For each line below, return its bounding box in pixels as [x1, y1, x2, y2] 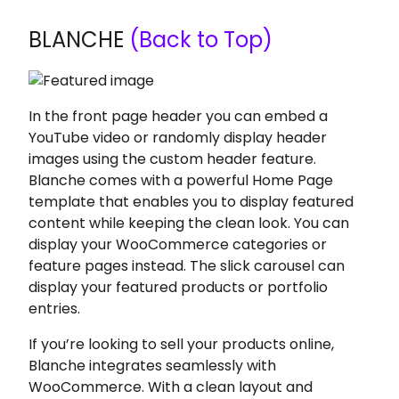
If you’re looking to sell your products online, [28, 334, 335, 354]
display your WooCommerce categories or [28, 234, 328, 255]
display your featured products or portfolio [28, 277, 329, 297]
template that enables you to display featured [28, 191, 354, 212]
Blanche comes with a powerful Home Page [28, 170, 334, 191]
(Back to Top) [124, 25, 273, 54]
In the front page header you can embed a [28, 106, 329, 126]
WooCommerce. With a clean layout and [28, 377, 313, 397]
